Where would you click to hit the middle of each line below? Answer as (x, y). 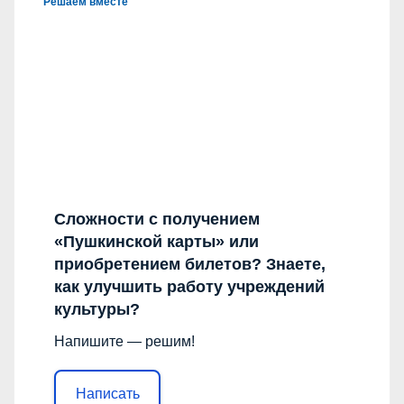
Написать (107, 393)
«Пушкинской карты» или (156, 242)
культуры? (97, 310)
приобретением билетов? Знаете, (190, 265)
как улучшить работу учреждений (189, 287)
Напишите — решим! (124, 342)
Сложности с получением (157, 220)
